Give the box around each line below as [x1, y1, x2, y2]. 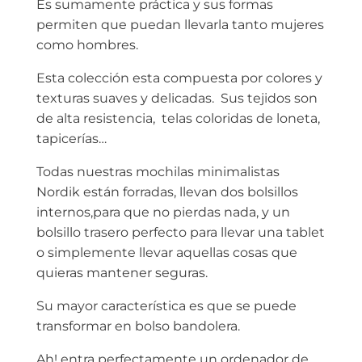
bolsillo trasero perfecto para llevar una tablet [36, 225, 325, 241]
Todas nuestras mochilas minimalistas [36, 164, 280, 180]
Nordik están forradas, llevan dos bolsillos [36, 184, 301, 200]
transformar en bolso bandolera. [36, 318, 240, 335]
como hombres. [36, 37, 138, 53]
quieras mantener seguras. [36, 265, 208, 281]
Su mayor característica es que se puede [36, 298, 297, 314]
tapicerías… [36, 131, 107, 147]
